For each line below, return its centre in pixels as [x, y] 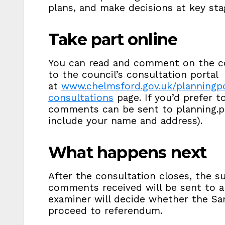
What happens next [128, 152]
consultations [81, 97]
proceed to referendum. [105, 210]
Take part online [113, 39]
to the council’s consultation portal [133, 74]
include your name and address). [125, 121]
